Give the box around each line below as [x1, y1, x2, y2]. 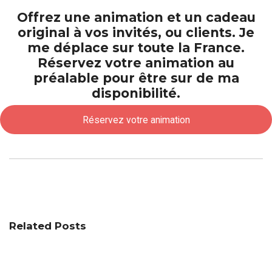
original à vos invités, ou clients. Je [18, 25, 254, 40]
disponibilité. [92, 86, 180, 101]
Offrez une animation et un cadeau [16, 10, 256, 25]
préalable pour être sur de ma [33, 70, 239, 86]
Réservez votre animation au [38, 55, 234, 70]
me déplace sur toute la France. [27, 40, 245, 55]
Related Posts [9, 220, 86, 232]
